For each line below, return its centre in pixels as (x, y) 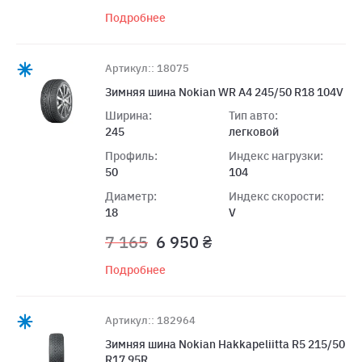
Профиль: (131, 156)
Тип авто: (253, 115)
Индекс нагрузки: (276, 156)
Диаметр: (131, 196)
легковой (253, 131)
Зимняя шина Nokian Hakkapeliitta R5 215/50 (225, 344)
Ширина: (128, 115)
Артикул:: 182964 (150, 320)
